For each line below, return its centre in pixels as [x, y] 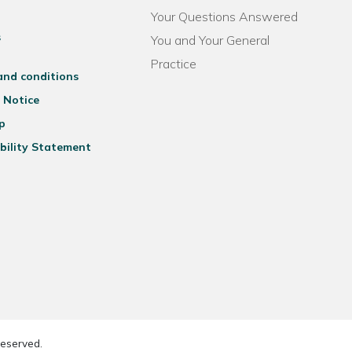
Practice [174, 64]
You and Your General [211, 40]
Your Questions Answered [225, 16]
